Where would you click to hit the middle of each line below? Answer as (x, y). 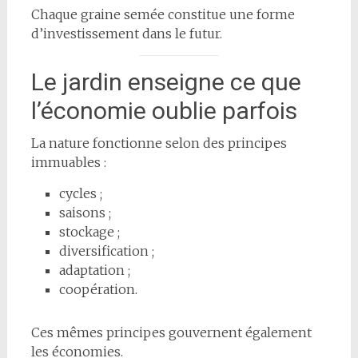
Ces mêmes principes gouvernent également (171, 332)
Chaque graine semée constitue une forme (163, 14)
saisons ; (85, 212)
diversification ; (106, 251)
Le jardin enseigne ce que (166, 82)
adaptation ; (94, 270)
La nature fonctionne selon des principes (159, 143)
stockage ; (89, 231)
